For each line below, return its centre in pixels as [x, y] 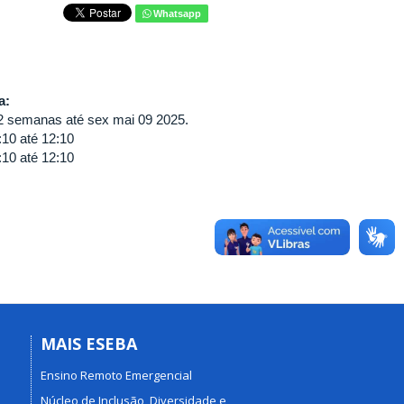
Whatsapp [175, 14]
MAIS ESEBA [88, 344]
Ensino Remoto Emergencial [116, 375]
